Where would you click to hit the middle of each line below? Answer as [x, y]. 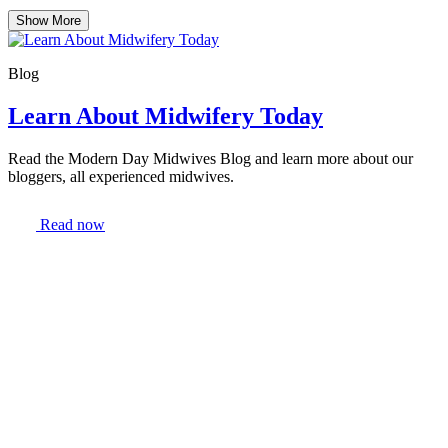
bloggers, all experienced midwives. [121, 177]
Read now [70, 225]
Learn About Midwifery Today [165, 116]
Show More [48, 21]
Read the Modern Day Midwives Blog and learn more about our [210, 159]
